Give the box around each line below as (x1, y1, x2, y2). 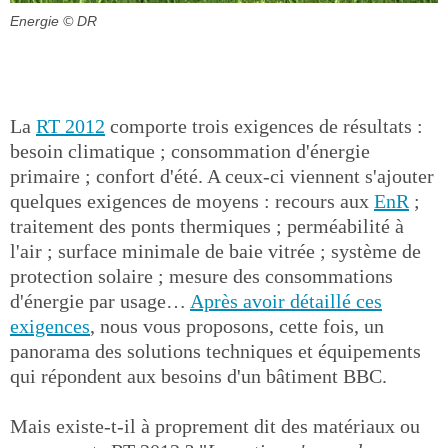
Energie (10, 13, 59, 29)
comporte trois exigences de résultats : (105, 115, 423, 137)
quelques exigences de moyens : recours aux (10, 190, 374, 212)
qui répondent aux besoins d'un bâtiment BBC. (10, 365, 387, 387)
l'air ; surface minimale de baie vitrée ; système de (10, 240, 421, 262)
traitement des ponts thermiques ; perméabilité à (10, 215, 404, 237)
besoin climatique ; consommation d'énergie (10, 140, 370, 162)
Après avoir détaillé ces (190, 290, 382, 312)
